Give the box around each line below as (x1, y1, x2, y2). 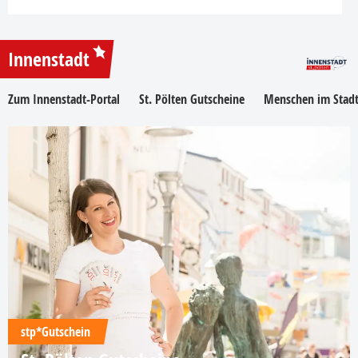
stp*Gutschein (21, 322, 90, 340)
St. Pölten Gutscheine (139, 89, 245, 108)
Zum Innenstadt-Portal (8, 89, 120, 108)
